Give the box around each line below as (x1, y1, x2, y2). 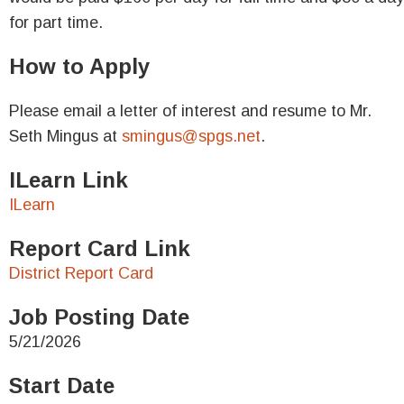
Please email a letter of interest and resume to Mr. (9, 102, 372, 120)
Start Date (9, 373, 115, 398)
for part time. (9, 14, 107, 32)
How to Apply (9, 54, 150, 78)
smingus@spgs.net (122, 127, 261, 145)
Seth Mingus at (9, 127, 122, 145)
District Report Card (9, 264, 153, 282)
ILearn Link (9, 168, 128, 192)
